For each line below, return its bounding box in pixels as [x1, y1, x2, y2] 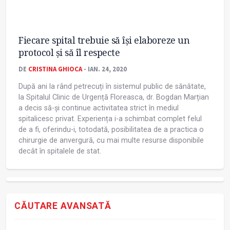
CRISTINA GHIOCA [28, 65, 82, 73]
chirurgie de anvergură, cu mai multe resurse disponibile [18, 136, 204, 145]
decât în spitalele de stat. [18, 147, 101, 156]
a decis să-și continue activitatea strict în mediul [18, 104, 179, 113]
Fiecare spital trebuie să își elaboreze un [18, 34, 189, 47]
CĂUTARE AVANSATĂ [14, 201, 112, 212]
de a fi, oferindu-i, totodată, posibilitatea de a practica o [18, 125, 204, 135]
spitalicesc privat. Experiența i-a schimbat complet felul [18, 114, 202, 124]
